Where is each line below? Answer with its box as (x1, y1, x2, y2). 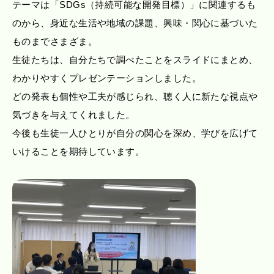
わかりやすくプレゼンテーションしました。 (12, 73, 201, 83)
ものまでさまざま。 (12, 36, 98, 46)
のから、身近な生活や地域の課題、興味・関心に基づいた (12, 18, 258, 28)
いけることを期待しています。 (12, 146, 145, 157)
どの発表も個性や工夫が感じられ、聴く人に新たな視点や (12, 91, 258, 102)
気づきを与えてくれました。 (12, 109, 135, 120)
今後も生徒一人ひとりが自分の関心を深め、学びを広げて (12, 128, 258, 138)
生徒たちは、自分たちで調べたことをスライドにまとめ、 (12, 54, 258, 65)
